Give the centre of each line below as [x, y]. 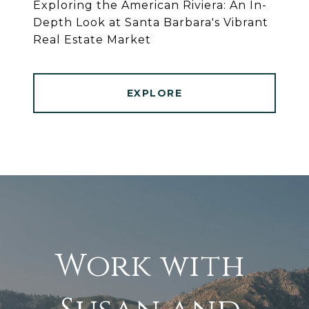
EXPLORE [154, 93]
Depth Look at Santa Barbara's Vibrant [151, 23]
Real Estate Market [92, 40]
